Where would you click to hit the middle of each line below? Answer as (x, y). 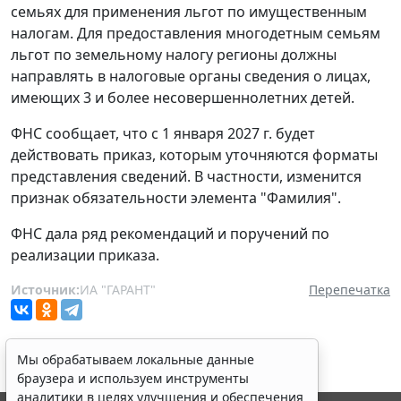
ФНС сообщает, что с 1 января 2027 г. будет (163, 133)
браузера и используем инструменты (133, 378)
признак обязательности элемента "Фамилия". (176, 197)
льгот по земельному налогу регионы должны (174, 54)
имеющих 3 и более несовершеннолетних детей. (183, 97)
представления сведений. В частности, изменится (186, 176)
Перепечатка (350, 289)
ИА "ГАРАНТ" (118, 289)
